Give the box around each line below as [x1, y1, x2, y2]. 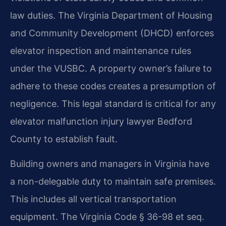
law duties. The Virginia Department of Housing [10, 10, 212, 21]
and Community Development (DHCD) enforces [10, 28, 214, 39]
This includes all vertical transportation [10, 194, 177, 205]
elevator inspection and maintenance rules [10, 45, 191, 56]
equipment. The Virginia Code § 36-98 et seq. [10, 211, 204, 222]
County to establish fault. [10, 134, 118, 145]
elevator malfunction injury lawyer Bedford [10, 116, 192, 127]
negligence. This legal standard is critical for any [10, 98, 216, 109]
